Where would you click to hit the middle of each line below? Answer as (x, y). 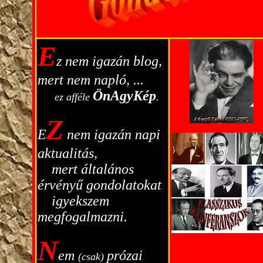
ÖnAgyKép (124, 96)
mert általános (91, 169)
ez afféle (73, 97)
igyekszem (78, 201)
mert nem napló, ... (90, 80)
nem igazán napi (112, 134)
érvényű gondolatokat (99, 185)
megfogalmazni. (82, 217)
